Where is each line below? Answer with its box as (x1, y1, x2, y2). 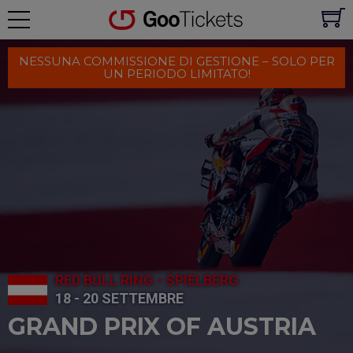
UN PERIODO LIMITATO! (102, 66, 251, 81)
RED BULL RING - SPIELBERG (55, 272, 239, 288)
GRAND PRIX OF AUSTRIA (8, 312, 316, 341)
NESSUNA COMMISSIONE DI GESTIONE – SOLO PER (18, 54, 335, 69)
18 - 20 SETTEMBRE (55, 290, 184, 307)
